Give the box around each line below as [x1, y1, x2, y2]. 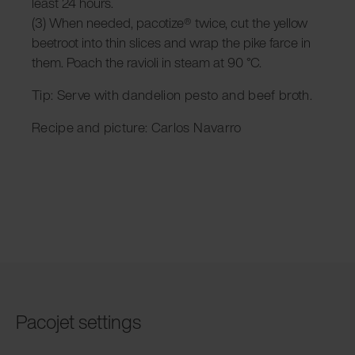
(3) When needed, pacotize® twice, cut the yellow [32, 12, 307, 32]
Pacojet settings [16, 307, 141, 336]
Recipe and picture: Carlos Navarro [32, 116, 242, 137]
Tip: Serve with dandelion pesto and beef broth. [32, 84, 312, 105]
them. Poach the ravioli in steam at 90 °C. [32, 52, 261, 72]
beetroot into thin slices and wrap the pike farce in [32, 32, 311, 52]
